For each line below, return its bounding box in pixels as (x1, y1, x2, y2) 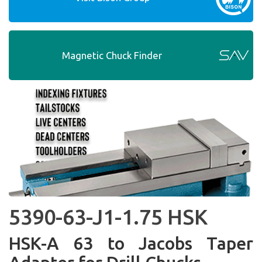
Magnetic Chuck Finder (62, 50, 162, 61)
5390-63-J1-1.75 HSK (9, 205, 208, 229)
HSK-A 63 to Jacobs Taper (9, 233, 253, 253)
